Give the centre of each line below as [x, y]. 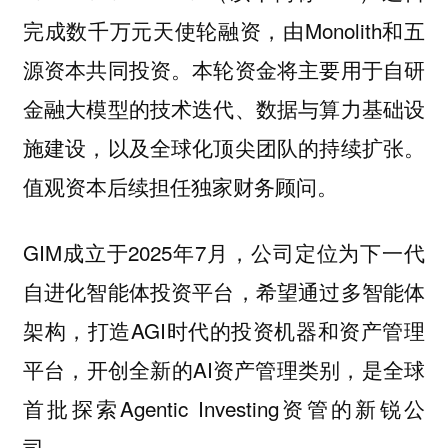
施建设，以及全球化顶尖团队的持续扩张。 [224, 146]
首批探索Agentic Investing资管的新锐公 [224, 408]
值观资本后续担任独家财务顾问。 [180, 185]
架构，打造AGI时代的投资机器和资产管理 [224, 330]
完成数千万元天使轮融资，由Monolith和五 [224, 29]
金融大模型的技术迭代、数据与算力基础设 [224, 107]
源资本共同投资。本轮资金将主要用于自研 [224, 68]
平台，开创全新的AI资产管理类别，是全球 [224, 369]
